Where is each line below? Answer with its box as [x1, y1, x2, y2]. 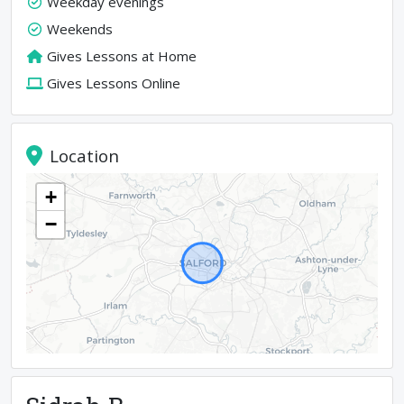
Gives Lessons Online [46, 74, 180, 92]
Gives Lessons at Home [46, 47, 197, 65]
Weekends [46, 20, 113, 38]
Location [49, 143, 119, 167]
